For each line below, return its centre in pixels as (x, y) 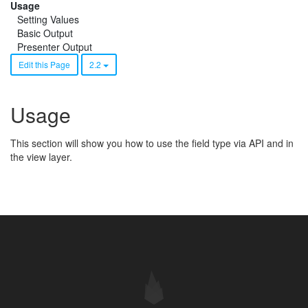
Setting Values (48, 19)
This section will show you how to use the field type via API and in (152, 143)
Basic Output (45, 33)
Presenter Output (55, 47)
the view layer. (41, 157)
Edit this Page (44, 64)
